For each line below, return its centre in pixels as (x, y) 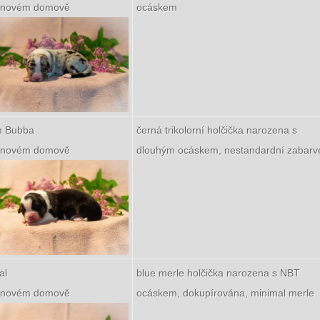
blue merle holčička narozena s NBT (218, 273)
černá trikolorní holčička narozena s (217, 130)
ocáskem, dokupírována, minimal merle (225, 293)
